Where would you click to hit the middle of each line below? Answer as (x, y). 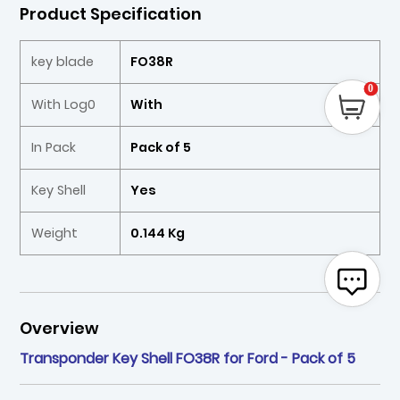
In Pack (53, 147)
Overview (59, 329)
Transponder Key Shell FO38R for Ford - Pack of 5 (188, 359)
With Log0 (63, 104)
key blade (62, 61)
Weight (54, 233)
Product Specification (111, 13)
